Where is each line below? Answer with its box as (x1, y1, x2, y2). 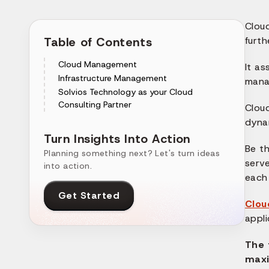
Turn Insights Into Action (44, 130, 190, 147)
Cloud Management (58, 58, 137, 70)
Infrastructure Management (58, 72, 167, 83)
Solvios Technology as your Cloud (58, 86, 193, 97)
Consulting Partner (58, 98, 131, 110)
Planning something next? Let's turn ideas (44, 147, 220, 159)
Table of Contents (44, 34, 153, 50)
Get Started (58, 189, 120, 202)
